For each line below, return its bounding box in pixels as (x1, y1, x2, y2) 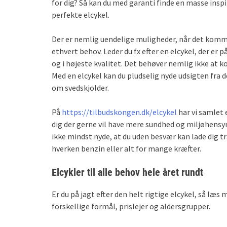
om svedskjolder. (52, 82, 109, 93)
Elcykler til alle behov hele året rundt (52, 166, 206, 178)
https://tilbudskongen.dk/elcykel (62, 106, 177, 117)
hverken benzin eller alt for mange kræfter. (52, 143, 203, 154)
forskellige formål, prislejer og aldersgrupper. (52, 201, 212, 211)
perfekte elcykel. (52, 9, 111, 20)
